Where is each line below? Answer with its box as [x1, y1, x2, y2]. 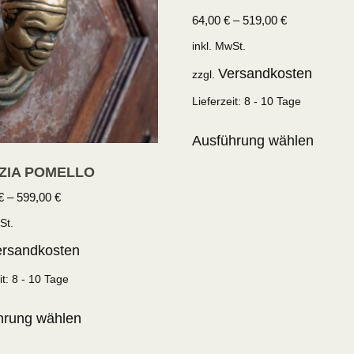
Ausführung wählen [192, 133, 314, 149]
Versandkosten [218, 66, 313, 82]
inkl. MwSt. [192, 39, 247, 52]
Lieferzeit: [192, 95, 245, 108]
